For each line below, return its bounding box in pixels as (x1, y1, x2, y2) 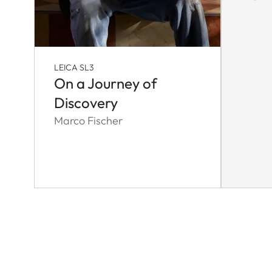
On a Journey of (54, 74, 157, 93)
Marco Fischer (54, 114, 123, 128)
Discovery (54, 93, 118, 112)
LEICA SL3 (54, 62, 93, 73)
